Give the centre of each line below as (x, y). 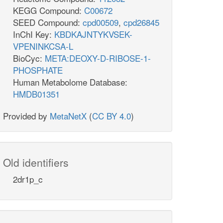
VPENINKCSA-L (43, 46)
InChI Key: (34, 34)
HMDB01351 (36, 94)
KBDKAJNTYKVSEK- (93, 34)
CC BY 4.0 (111, 116)
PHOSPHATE (38, 70)
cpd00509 (101, 22)
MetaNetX (68, 116)
